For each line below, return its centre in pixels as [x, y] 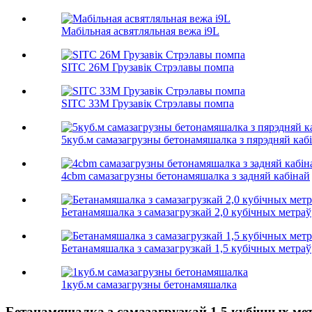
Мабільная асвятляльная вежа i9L [140, 31]
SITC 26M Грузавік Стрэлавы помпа [148, 68]
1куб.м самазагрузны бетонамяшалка [149, 285]
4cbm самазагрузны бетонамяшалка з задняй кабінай [186, 176]
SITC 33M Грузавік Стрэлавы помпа [148, 104]
